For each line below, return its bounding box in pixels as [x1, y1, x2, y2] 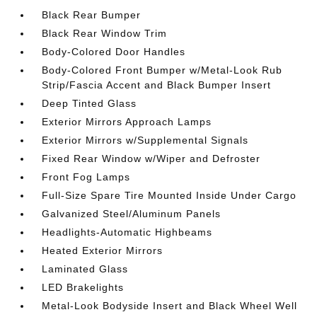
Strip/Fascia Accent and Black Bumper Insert [42, 79, 272, 91]
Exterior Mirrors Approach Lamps [42, 116, 212, 127]
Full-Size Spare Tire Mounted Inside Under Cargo [42, 190, 297, 201]
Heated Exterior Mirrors [42, 245, 163, 256]
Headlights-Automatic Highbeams [42, 226, 213, 238]
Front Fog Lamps [42, 171, 131, 183]
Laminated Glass [42, 263, 129, 275]
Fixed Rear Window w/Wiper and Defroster [42, 153, 261, 164]
